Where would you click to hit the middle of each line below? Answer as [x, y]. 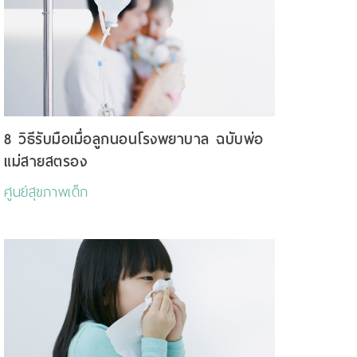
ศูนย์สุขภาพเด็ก [46, 192]
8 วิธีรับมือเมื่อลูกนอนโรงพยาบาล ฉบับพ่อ [134, 139]
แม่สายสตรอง [45, 162]
